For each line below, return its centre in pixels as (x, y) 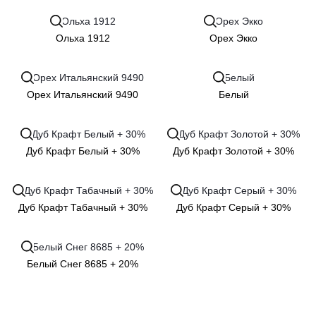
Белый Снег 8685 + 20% (83, 264)
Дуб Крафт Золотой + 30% (233, 151)
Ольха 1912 (83, 38)
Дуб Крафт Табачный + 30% (83, 207)
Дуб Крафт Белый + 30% (83, 151)
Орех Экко (233, 38)
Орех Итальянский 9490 (83, 95)
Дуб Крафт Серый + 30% (233, 207)
